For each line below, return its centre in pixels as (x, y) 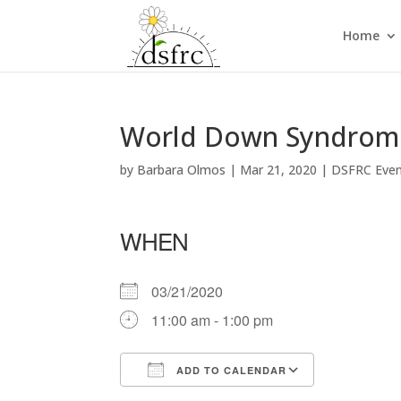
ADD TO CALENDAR (230, 370)
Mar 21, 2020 (279, 170)
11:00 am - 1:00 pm (213, 320)
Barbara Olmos (182, 170)
